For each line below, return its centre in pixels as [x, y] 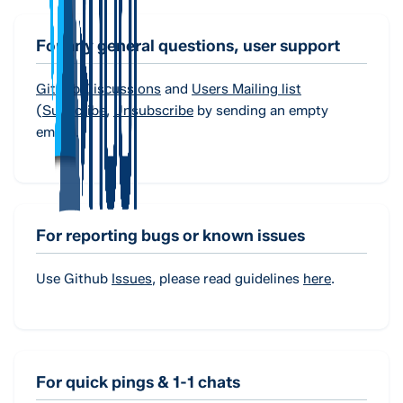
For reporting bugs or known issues [170, 236]
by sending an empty [263, 111]
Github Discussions [99, 89]
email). [58, 132]
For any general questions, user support [188, 46]
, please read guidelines [226, 279]
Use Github [74, 279]
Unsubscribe [153, 111]
